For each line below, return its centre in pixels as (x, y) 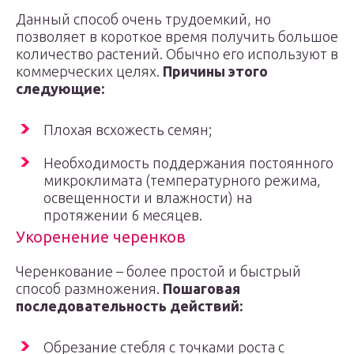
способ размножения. (89, 288)
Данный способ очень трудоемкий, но (143, 19)
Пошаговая (201, 288)
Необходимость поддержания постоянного (188, 163)
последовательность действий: (129, 306)
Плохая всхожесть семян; (128, 130)
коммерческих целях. (89, 71)
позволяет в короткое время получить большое (177, 36)
